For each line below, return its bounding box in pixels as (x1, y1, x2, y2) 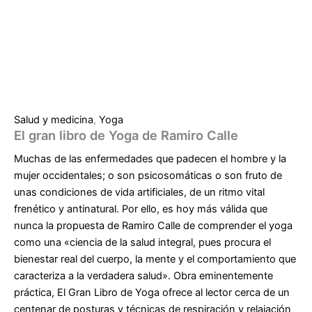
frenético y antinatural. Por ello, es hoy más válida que (14, 202, 267, 215)
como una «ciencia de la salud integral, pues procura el (14, 235, 271, 249)
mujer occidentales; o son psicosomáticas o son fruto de (14, 169, 282, 182)
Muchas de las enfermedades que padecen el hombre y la (14, 152, 286, 165)
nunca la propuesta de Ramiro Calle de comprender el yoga (14, 219, 292, 232)
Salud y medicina (14, 113, 93, 126)
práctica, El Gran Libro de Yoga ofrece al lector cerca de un (14, 286, 290, 299)
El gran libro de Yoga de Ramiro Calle (14, 127, 238, 143)
